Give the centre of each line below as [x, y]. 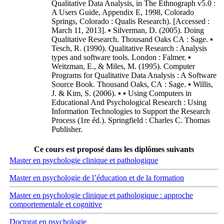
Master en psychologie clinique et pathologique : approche [101, 195]
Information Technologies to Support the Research [131, 111]
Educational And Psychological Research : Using [129, 102]
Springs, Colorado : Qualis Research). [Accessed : [130, 21]
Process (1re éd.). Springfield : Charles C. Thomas [131, 120]
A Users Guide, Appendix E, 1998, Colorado [123, 12]
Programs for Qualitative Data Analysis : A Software [134, 75]
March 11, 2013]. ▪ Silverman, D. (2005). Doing [128, 30]
